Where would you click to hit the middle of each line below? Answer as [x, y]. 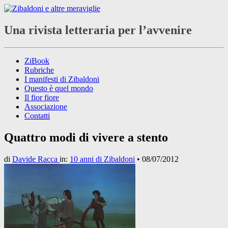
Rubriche [39, 70]
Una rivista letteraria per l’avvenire [98, 30]
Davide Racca [36, 159]
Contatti [37, 116]
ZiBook [37, 61]
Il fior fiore [42, 97]
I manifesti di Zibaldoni [62, 79]
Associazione [46, 106]
